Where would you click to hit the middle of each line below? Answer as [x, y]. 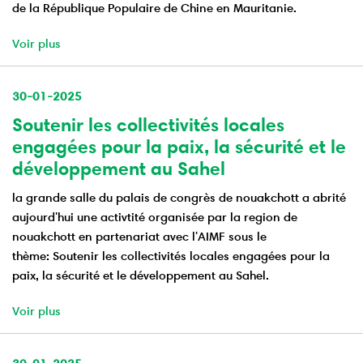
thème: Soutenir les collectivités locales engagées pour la [171, 256]
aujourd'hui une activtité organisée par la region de [155, 217]
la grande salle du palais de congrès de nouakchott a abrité [179, 198]
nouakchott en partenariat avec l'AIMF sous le [139, 237]
